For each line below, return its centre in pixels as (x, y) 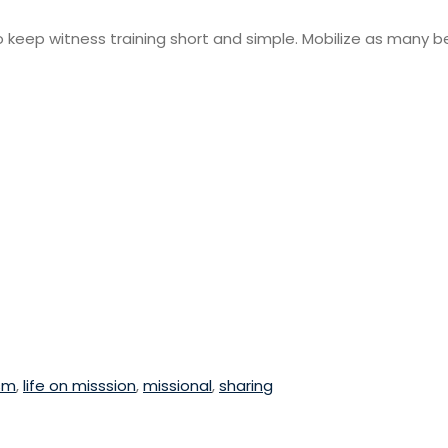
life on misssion (79, 385)
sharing (246, 385)
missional (177, 385)
